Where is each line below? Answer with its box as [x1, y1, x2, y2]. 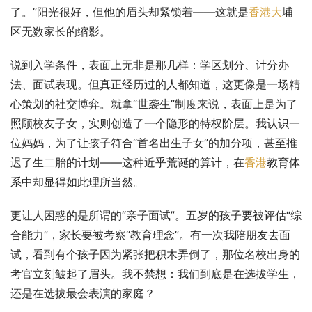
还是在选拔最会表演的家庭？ [10, 286, 155, 301]
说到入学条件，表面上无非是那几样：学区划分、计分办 [10, 58, 289, 72]
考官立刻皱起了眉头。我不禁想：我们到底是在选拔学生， [10, 267, 300, 281]
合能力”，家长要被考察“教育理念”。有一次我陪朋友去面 [10, 228, 290, 242]
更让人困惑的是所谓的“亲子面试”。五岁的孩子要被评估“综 [10, 208, 302, 223]
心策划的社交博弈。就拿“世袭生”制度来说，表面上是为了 [10, 97, 297, 111]
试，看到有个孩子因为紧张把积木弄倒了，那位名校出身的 [10, 247, 300, 262]
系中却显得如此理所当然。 [10, 175, 144, 189]
